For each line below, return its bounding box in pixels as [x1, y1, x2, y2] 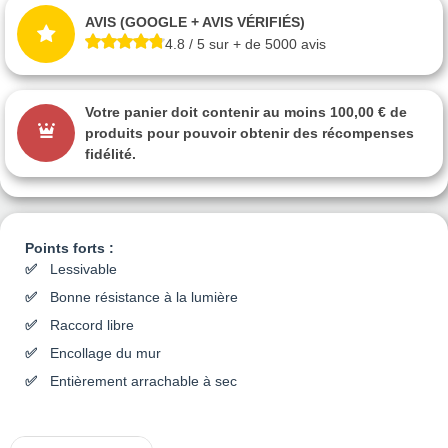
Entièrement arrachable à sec [50, 372, 237, 389]
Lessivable [50, 260, 117, 277]
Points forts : [25, 239, 114, 256]
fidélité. [85, 145, 136, 162]
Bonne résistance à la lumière [50, 288, 238, 305]
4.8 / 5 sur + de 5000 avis [165, 36, 326, 53]
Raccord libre [50, 316, 134, 333]
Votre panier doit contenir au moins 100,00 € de [85, 103, 407, 120]
